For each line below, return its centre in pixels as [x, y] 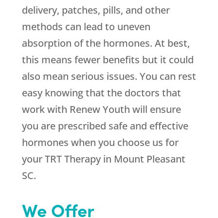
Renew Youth [100, 109]
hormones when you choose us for [100, 143]
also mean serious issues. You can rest [109, 76]
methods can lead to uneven [86, 27]
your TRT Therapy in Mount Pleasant [103, 159]
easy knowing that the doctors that [101, 93]
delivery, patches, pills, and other [96, 10]
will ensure [155, 109]
